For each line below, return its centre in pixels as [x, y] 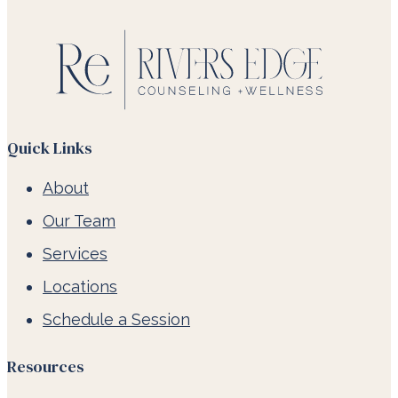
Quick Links [49, 147]
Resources [45, 366]
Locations [80, 286]
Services [75, 253]
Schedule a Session [116, 319]
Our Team [79, 220]
